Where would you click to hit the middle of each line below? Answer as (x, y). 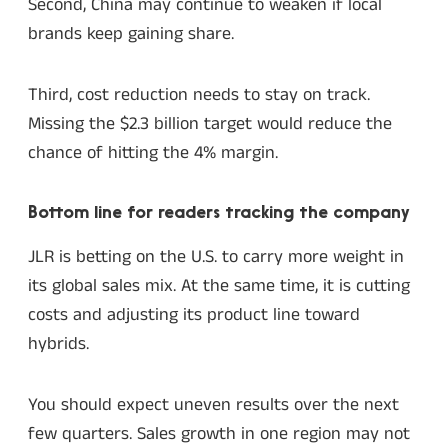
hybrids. (58, 344)
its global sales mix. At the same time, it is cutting (219, 286)
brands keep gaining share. (131, 34)
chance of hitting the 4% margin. (153, 152)
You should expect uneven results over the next (213, 404)
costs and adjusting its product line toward (194, 315)
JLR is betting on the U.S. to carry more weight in (216, 257)
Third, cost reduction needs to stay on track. (199, 94)
